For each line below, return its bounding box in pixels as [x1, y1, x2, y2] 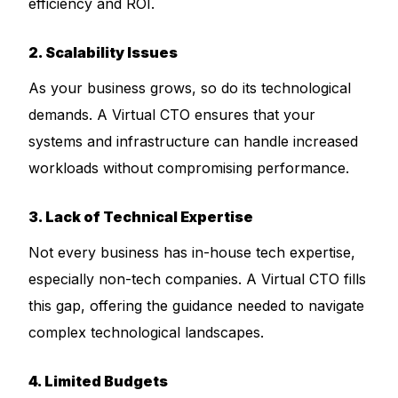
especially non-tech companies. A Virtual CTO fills [28, 270, 367, 288]
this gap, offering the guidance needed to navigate [28, 297, 365, 314]
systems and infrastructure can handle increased [28, 132, 359, 150]
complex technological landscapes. [28, 323, 265, 341]
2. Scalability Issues [28, 44, 179, 61]
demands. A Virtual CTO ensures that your [28, 106, 316, 123]
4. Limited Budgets [28, 372, 169, 390]
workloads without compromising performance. [28, 159, 350, 177]
